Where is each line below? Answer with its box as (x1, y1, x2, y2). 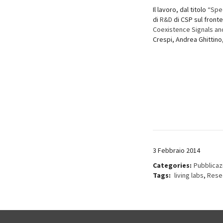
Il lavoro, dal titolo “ (153, 4, 211, 14)
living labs (174, 170, 204, 180)
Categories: (153, 160, 192, 170)
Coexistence (153, 24, 190, 34)
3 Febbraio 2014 (153, 145, 200, 155)
